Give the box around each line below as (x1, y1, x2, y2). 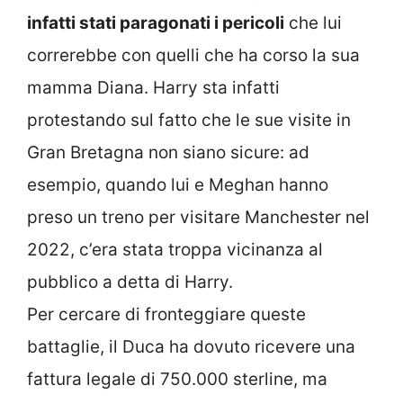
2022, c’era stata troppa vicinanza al (27, 238, 323, 260)
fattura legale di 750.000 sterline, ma (27, 368, 327, 390)
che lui (284, 12, 342, 33)
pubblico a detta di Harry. (27, 271, 233, 292)
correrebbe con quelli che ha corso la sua (27, 44, 360, 66)
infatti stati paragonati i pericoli (27, 12, 284, 33)
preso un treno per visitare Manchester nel (27, 206, 370, 228)
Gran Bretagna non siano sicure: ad (27, 141, 309, 163)
